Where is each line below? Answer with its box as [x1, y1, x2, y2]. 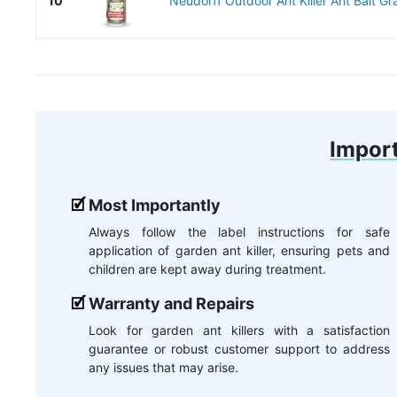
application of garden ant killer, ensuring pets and [89, 243, 390, 259]
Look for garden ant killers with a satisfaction [89, 323, 390, 339]
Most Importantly [89, 196, 221, 215]
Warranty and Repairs [89, 294, 254, 314]
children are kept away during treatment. [89, 261, 326, 277]
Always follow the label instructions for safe [89, 224, 390, 240]
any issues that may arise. [89, 360, 238, 376]
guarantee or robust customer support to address [89, 341, 390, 357]
